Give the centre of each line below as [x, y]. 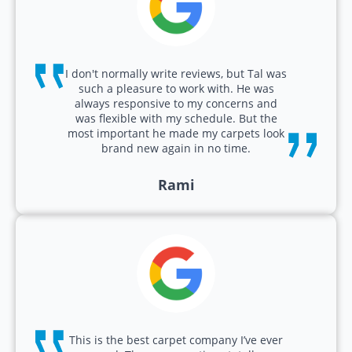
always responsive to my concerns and [176, 103]
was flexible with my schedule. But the [176, 118]
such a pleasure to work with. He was [176, 88]
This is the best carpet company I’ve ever [176, 339]
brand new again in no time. [176, 148]
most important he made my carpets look [176, 133]
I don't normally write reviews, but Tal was [176, 73]
